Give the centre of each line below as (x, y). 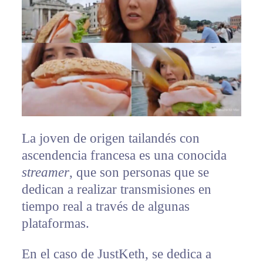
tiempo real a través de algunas (105, 206)
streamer (45, 172)
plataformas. (55, 223)
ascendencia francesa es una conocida (124, 155)
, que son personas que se (139, 172)
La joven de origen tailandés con (110, 138)
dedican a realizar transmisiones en (116, 189)
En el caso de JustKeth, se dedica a (116, 254)
